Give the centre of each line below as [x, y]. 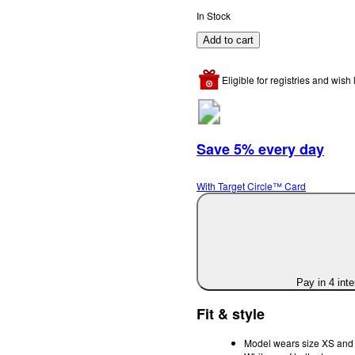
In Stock [214, 15]
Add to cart [228, 40]
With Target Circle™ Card [251, 185]
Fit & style [231, 313]
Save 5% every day [260, 149]
